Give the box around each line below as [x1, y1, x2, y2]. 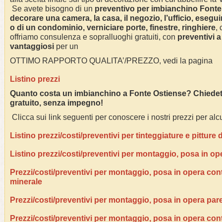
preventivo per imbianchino [95, 4, 200, 13]
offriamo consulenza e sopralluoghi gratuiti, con [10, 33, 177, 41]
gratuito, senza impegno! [10, 99, 105, 107]
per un [54, 42, 80, 51]
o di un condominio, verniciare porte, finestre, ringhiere [10, 23, 216, 32]
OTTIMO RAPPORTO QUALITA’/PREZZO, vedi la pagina [10, 56, 213, 65]
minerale [10, 177, 42, 186]
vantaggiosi [10, 42, 54, 51]
